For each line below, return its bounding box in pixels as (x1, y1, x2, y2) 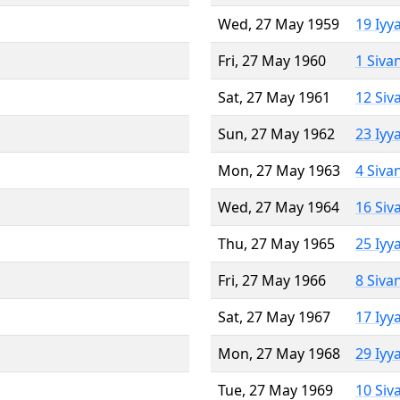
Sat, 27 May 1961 (218, 87, 330, 107)
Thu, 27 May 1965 (218, 233, 335, 254)
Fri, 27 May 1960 (218, 50, 326, 71)
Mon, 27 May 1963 (218, 160, 340, 180)
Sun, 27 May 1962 (218, 123, 335, 144)
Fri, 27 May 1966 (218, 270, 326, 290)
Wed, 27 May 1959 (218, 13, 339, 34)
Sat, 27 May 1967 (218, 306, 330, 327)
